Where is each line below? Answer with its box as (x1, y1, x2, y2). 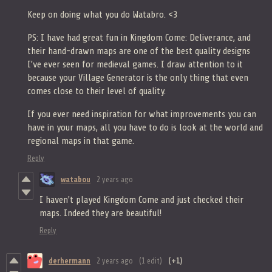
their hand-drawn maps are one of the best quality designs (27, 45, 250, 56)
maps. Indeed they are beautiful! (39, 207, 161, 219)
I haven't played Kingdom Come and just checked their (39, 194, 243, 205)
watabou (61, 174, 90, 184)
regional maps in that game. (27, 135, 134, 146)
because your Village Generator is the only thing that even (27, 72, 248, 83)
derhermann (49, 256, 90, 265)
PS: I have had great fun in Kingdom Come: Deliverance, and (27, 32, 251, 43)
